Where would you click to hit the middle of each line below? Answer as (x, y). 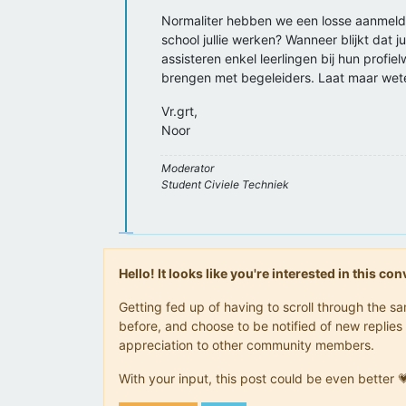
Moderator (188, 168)
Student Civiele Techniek (225, 184)
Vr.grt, (179, 111)
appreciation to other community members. (246, 345)
